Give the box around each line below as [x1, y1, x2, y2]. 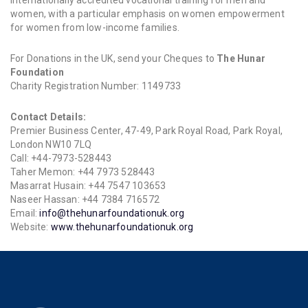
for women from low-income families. [10, 22, 179, 34]
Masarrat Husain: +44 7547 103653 [10, 180, 166, 192]
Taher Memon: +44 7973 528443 [10, 166, 155, 178]
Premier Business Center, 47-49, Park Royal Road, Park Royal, [10, 125, 283, 137]
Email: [10, 208, 40, 219]
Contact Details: [10, 111, 87, 123]
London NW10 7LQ [10, 139, 91, 151]
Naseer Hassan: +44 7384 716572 [10, 194, 159, 206]
